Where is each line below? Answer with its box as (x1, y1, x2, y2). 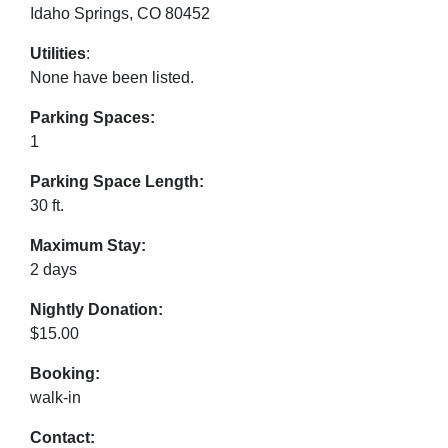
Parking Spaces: (30, 109, 155, 126)
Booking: (30, 365, 100, 382)
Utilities (30, 45, 86, 62)
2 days (30, 261, 77, 278)
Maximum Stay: (30, 237, 146, 254)
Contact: (30, 429, 95, 446)
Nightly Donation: (30, 301, 163, 318)
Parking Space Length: (30, 173, 204, 190)
